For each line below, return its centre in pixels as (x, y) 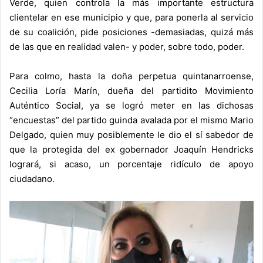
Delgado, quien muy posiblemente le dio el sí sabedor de (131, 135)
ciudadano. (32, 179)
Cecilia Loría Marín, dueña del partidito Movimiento (131, 91)
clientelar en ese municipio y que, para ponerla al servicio (131, 18)
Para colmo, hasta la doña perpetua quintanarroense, (131, 76)
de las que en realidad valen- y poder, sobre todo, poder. (127, 47)
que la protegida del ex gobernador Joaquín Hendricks (131, 150)
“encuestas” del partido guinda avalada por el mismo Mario (131, 120)
